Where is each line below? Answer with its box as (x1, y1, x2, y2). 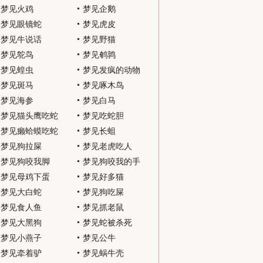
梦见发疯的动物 (83, 65, 140, 75)
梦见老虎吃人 (83, 141, 132, 151)
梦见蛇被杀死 (83, 218, 132, 227)
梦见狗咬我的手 (83, 157, 140, 166)
